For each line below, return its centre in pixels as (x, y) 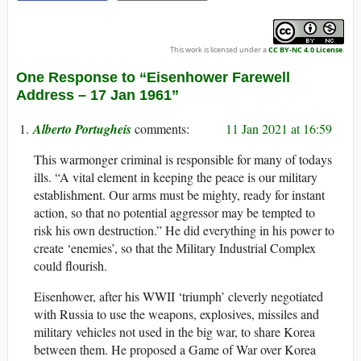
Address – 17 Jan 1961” (98, 95)
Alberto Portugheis (82, 129)
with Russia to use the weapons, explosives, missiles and (176, 314)
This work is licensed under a (219, 50)
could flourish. (71, 266)
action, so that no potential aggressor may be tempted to (174, 213)
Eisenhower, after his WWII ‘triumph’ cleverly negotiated (178, 297)
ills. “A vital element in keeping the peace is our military (176, 177)
